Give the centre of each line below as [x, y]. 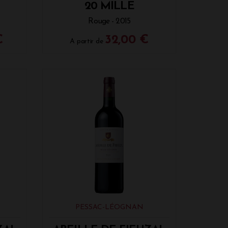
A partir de [87, 42]
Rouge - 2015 [109, 22]
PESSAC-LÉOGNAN [109, 207]
